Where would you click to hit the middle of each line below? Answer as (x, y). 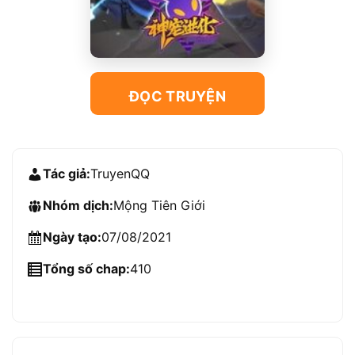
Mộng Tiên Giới (159, 205)
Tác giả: (67, 173)
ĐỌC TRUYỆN (177, 96)
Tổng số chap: (86, 268)
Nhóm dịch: (78, 205)
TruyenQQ (120, 173)
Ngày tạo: (72, 237)
